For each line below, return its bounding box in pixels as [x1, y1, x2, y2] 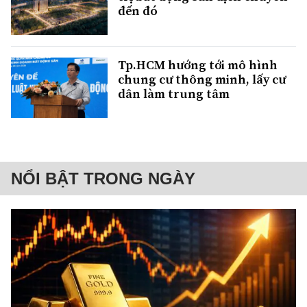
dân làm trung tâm [118, 85, 230, 103]
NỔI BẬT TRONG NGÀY [11, 169, 195, 188]
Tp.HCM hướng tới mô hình [118, 56, 278, 74]
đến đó [118, 1, 158, 19]
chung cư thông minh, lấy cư [118, 71, 286, 88]
